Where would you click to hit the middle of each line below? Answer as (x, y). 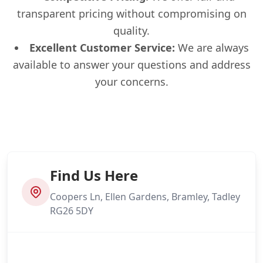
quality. (131, 30)
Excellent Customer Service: (102, 47)
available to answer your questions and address (131, 64)
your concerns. (131, 81)
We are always (212, 47)
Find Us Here (94, 175)
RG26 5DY (72, 210)
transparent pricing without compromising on (131, 13)
